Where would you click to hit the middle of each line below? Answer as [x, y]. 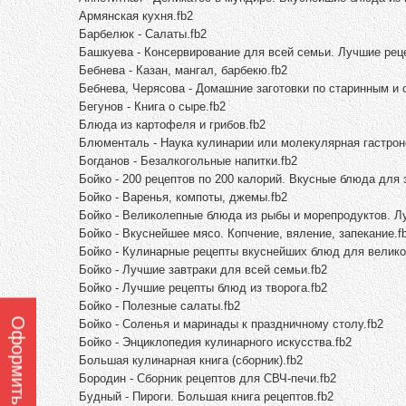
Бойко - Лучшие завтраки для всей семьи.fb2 [203, 269]
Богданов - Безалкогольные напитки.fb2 [188, 160]
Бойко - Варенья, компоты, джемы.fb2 [183, 197]
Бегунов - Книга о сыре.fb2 [152, 106]
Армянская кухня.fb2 [136, 15]
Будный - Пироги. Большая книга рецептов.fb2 [206, 396]
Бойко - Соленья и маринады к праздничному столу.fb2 [231, 324]
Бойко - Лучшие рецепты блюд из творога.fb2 [203, 287]
